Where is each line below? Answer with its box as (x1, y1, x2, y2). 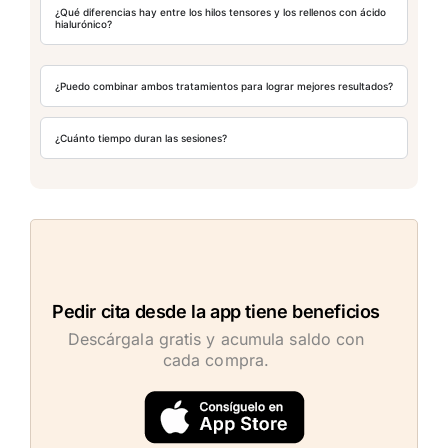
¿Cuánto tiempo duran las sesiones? (55, 132, 227, 145)
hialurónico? (55, 18, 112, 31)
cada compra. (162, 350, 270, 371)
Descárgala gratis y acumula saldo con (67, 329, 365, 350)
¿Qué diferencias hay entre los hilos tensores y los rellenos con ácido (55, 6, 386, 19)
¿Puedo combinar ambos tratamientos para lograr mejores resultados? (55, 80, 393, 93)
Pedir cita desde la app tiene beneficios (52, 301, 380, 323)
